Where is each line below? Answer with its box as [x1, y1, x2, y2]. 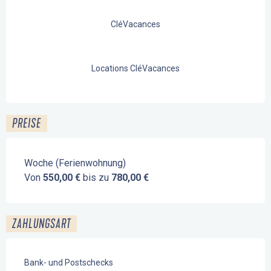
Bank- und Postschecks [24, 258, 113, 267]
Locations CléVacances [91, 64, 180, 73]
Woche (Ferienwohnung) [24, 157, 126, 169]
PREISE [12, 116, 41, 131]
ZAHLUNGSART [12, 217, 71, 231]
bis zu [80, 172, 111, 183]
